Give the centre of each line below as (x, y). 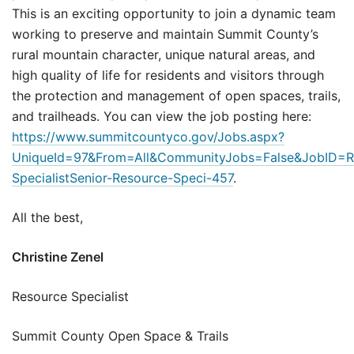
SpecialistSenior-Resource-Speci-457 (122, 178)
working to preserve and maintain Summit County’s (165, 34)
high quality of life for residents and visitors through (168, 75)
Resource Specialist (70, 297)
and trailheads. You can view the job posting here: (162, 117)
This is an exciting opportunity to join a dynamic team (174, 14)
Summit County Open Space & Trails (120, 336)
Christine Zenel (58, 257)
